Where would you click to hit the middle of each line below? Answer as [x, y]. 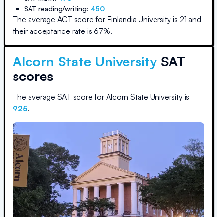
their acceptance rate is [53, 31]
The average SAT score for [59, 97]
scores [33, 76]
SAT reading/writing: [57, 8]
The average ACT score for [60, 19]
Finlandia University [139, 19]
